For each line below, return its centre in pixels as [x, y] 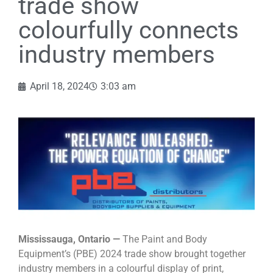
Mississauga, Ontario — [69, 239]
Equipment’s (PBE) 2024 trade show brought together [132, 254]
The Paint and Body [164, 239]
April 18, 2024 [59, 86]
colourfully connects [129, 30]
